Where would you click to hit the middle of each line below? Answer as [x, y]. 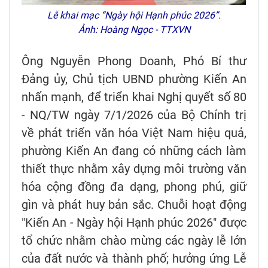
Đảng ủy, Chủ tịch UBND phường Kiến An [134, 79]
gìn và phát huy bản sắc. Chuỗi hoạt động [134, 204]
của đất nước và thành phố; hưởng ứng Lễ [134, 258]
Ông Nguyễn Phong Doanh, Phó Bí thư [134, 61]
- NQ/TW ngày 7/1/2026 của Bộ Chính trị [134, 115]
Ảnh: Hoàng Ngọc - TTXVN [134, 29]
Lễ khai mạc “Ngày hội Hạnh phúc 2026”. [134, 15]
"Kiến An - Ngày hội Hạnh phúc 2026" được [134, 222]
